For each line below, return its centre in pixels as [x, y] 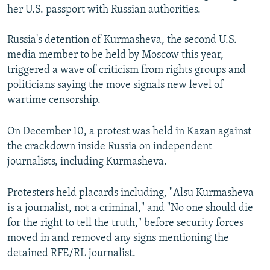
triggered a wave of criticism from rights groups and [127, 70]
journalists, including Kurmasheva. [87, 162]
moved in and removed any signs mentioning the [118, 238]
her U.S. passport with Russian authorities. [104, 10]
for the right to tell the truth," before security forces [125, 223]
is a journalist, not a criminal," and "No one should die [130, 208]
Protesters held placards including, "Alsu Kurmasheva [130, 193]
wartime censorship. [54, 100]
